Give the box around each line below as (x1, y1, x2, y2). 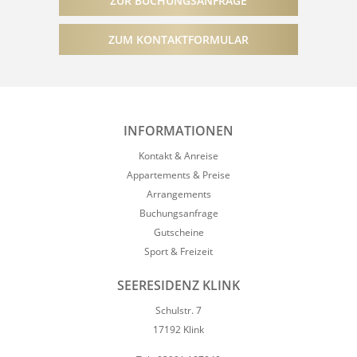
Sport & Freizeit (144, 245, 213, 259)
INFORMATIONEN (124, 122, 233, 140)
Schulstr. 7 (155, 304, 202, 318)
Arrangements (146, 187, 211, 202)
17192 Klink (153, 323, 204, 337)
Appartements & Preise (127, 168, 230, 182)
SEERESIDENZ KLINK (117, 277, 240, 295)
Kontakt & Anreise (139, 149, 218, 163)
